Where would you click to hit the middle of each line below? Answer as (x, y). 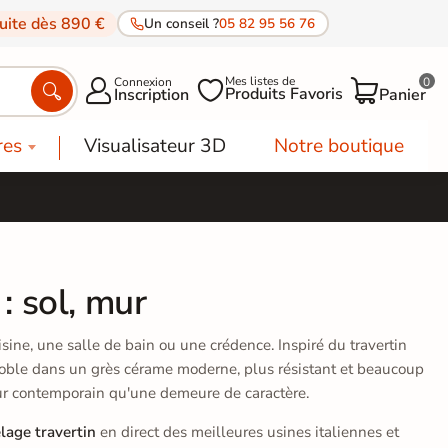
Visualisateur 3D (154, 145)
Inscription (151, 95)
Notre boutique (338, 145)
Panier (402, 95)
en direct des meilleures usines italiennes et (247, 431)
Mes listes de (260, 81)
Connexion (143, 82)
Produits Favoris (284, 94)
